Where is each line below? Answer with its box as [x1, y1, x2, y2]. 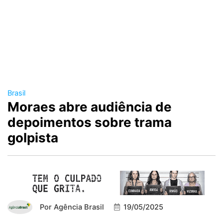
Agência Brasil [52, 203, 104, 212]
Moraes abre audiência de [7, 99, 172, 115]
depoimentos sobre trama [7, 114, 172, 130]
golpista [7, 130, 58, 146]
